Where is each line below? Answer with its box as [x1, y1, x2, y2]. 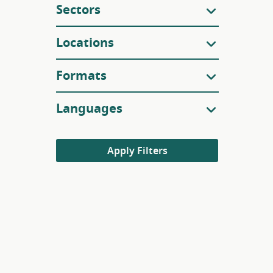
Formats [56, 67, 107, 85]
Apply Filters [107, 144, 168, 158]
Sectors [56, 1, 101, 19]
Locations [56, 34, 114, 52]
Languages [56, 100, 122, 118]
